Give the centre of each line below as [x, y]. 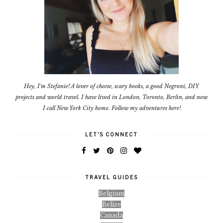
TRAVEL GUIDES [111, 177]
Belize [111, 204]
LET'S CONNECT [111, 134]
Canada [111, 215]
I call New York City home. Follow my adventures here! [111, 108]
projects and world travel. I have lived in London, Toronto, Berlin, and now [111, 97]
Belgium [111, 193]
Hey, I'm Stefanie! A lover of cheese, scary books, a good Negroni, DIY [111, 86]
